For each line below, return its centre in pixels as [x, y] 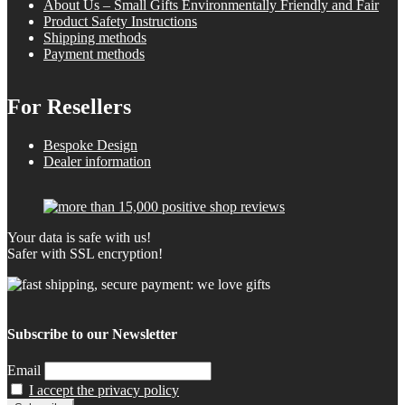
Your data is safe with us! [79, 237]
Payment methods [94, 53]
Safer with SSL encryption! [85, 253]
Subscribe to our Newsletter [92, 334]
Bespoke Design [90, 145]
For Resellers [69, 106]
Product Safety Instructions [120, 21]
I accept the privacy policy [104, 391]
